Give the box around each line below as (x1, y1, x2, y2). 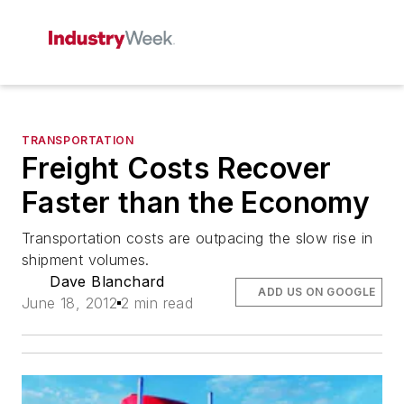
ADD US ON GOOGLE (258, 285, 376, 298)
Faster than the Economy (22, 185, 371, 220)
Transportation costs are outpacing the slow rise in (22, 229, 373, 247)
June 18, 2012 (22, 294, 118, 312)
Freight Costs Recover (22, 151, 332, 186)
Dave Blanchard (50, 272, 165, 290)
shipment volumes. (22, 251, 150, 269)
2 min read (121, 294, 194, 312)
